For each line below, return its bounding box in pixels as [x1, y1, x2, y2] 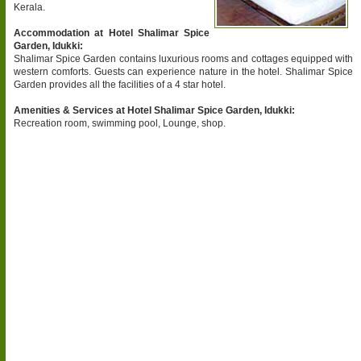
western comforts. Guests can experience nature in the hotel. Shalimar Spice [14, 65, 353, 77]
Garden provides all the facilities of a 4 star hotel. [14, 78, 226, 90]
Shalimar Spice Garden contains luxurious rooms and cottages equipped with [14, 52, 353, 64]
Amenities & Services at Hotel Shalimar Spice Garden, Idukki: [14, 104, 295, 116]
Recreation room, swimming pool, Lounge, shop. [14, 117, 226, 129]
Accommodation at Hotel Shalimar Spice [14, 27, 210, 39]
